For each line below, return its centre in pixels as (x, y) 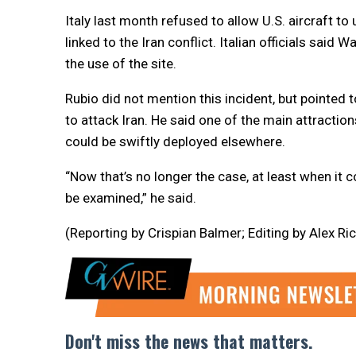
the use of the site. (121, 63)
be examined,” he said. (131, 197)
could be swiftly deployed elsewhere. (175, 141)
